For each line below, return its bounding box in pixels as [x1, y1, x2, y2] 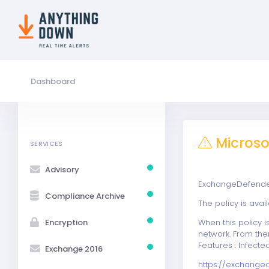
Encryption [45, 216, 88, 228]
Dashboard [30, 75, 75, 87]
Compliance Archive [45, 190, 125, 202]
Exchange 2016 [45, 243, 103, 255]
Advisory [45, 163, 79, 175]
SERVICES [30, 139, 63, 148]
